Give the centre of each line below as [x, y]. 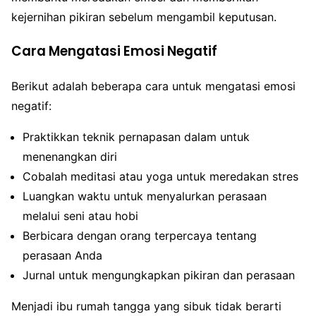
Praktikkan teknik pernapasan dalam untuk [136, 136]
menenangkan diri [70, 156]
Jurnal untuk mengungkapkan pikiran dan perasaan [159, 275]
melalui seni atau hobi [80, 215]
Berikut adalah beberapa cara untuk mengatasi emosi [153, 86]
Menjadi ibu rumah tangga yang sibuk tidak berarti [146, 306]
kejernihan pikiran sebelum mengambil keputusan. [144, 17]
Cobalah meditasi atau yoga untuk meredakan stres [160, 176]
